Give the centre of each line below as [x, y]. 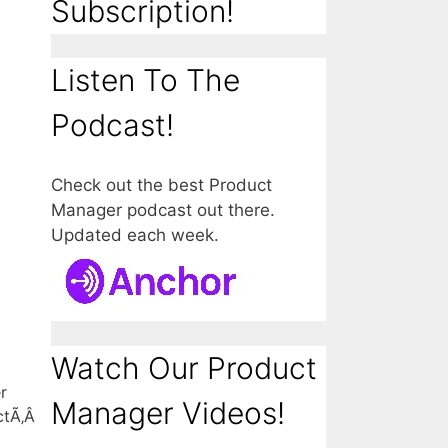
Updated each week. [135, 235]
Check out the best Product [161, 185]
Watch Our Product [184, 368]
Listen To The [145, 80]
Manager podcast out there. [163, 210]
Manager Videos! [168, 413]
